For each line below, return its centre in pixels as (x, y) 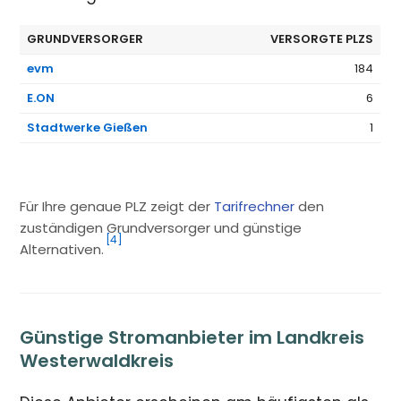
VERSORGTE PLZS (322, 39)
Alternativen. (62, 249)
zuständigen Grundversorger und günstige (161, 227)
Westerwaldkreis (97, 360)
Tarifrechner (255, 206)
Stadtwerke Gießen (88, 128)
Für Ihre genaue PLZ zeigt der (117, 206)
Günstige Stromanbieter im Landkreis (192, 337)
